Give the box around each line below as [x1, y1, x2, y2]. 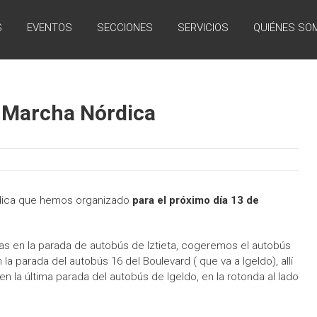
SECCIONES [97, 21, 153, 34]
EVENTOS [27, 21, 72, 34]
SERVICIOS [178, 21, 229, 34]
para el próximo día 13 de [132, 194, 259, 207]
